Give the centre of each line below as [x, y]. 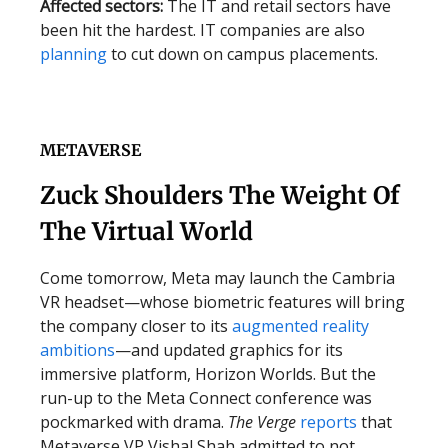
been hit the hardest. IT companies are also [202, 30]
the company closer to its [134, 326]
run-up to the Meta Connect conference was [206, 398]
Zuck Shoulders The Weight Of [220, 195]
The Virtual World [146, 231]
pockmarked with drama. [134, 422]
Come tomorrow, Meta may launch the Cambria [217, 278]
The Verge [262, 422]
